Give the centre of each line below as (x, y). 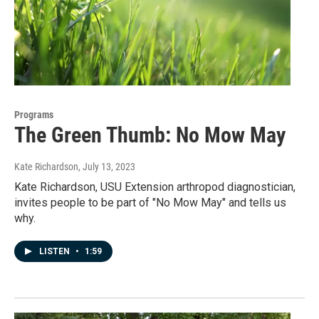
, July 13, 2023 (107, 167)
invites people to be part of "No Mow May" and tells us (150, 203)
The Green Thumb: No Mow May (150, 135)
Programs (34, 115)
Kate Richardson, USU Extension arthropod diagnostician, (155, 187)
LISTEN (56, 252)
